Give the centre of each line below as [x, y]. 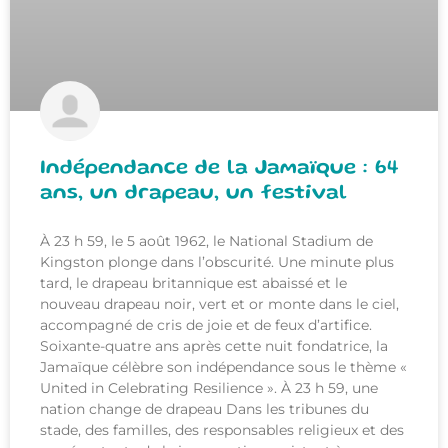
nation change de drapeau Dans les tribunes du [204, 409]
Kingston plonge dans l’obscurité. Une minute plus [217, 262]
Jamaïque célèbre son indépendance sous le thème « [223, 367]
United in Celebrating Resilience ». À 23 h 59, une [209, 388]
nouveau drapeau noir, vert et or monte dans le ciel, [219, 304]
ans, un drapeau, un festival [193, 194]
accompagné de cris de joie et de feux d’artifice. [206, 325]
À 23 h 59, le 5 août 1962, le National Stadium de [206, 241]
